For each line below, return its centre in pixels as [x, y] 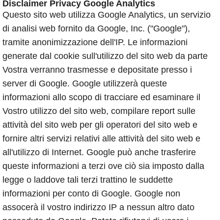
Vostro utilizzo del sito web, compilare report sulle [99, 111]
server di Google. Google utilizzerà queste [85, 84]
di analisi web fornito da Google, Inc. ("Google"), [96, 29]
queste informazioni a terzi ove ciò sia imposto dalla [103, 166]
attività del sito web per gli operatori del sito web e [100, 125]
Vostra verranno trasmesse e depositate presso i [97, 70]
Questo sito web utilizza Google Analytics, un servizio [107, 15]
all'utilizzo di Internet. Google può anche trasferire [99, 152]
